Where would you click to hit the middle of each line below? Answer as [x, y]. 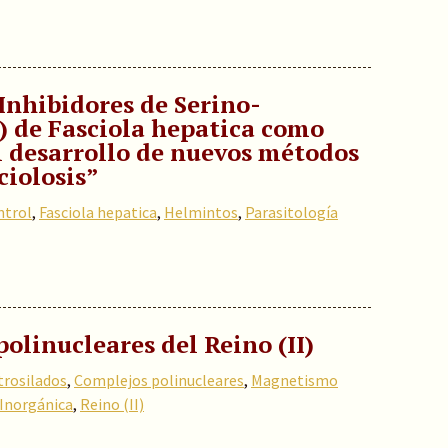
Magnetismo [294, 380]
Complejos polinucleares [159, 380]
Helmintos [201, 212]
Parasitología [291, 212]
